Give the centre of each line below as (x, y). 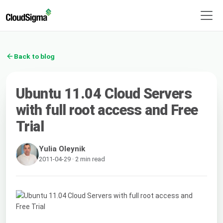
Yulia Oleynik (62, 149)
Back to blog (34, 56)
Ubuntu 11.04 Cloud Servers (104, 93)
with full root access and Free (107, 110)
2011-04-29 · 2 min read (72, 159)
